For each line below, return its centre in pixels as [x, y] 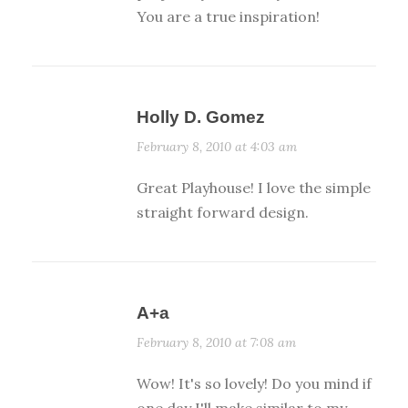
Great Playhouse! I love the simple [254, 188]
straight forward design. [223, 213]
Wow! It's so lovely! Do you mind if [254, 384]
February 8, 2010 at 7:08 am [216, 343]
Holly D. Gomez [201, 117]
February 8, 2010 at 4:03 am [217, 147]
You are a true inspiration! [228, 17]
